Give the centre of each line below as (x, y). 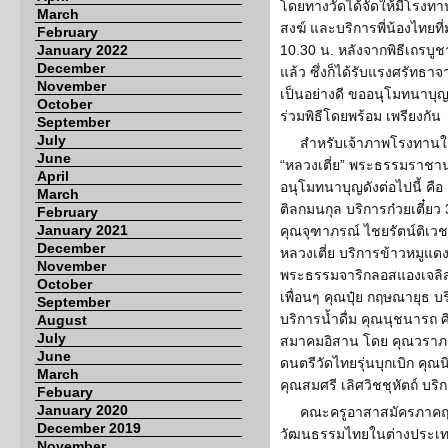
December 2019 (89, 428)
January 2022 (82, 50)
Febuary (65, 392)
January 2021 (82, 230)
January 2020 (82, 410)
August (62, 320)
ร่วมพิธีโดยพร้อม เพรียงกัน (360, 116)
